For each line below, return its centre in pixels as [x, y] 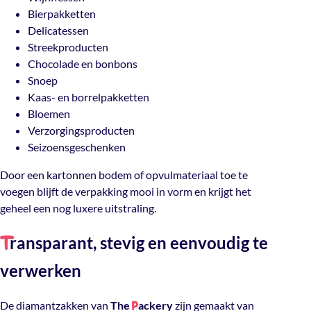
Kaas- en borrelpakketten [89, 97]
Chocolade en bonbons [83, 64]
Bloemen [49, 114]
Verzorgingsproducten [81, 131]
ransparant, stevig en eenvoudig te [139, 243]
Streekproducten [68, 47]
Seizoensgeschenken [77, 147]
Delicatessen [58, 31]
